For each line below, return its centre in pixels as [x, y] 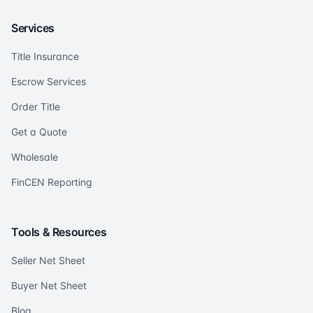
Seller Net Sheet [48, 261]
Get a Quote [39, 132]
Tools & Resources [59, 232]
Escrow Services [49, 82]
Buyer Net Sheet [49, 286]
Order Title [36, 107]
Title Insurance [45, 57]
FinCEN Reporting [52, 182]
